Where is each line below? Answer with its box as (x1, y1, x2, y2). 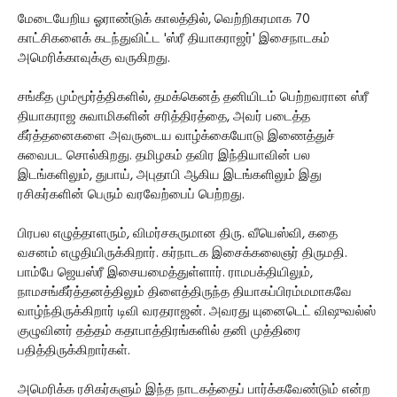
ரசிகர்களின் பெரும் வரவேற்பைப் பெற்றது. (18, 184, 245, 206)
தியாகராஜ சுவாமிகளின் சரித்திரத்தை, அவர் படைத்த (18, 106, 310, 128)
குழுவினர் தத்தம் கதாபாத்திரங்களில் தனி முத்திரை (18, 321, 301, 342)
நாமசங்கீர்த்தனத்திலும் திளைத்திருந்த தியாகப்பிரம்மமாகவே (18, 282, 352, 303)
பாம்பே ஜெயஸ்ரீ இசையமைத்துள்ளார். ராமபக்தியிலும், (18, 262, 313, 284)
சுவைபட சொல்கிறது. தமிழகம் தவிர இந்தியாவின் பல (18, 145, 310, 167)
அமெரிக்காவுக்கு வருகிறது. (18, 48, 170, 69)
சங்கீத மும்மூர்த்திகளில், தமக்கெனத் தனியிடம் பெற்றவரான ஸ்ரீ (18, 87, 369, 108)
